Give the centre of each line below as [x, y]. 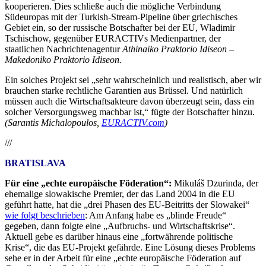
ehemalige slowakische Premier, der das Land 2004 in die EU [120, 194]
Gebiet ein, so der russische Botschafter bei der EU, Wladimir [120, 28]
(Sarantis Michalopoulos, [53, 123]
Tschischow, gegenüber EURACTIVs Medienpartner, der [113, 39]
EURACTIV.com [133, 123]
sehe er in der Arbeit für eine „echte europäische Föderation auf [123, 258]
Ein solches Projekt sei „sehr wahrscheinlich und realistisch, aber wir [133, 80]
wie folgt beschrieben [45, 216]
